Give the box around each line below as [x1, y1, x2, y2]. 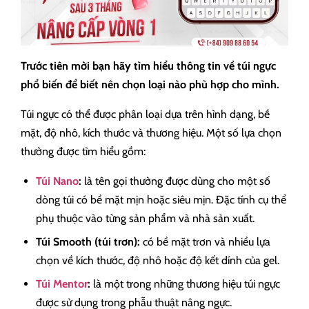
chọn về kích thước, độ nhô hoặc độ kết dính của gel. [36, 253, 279, 267]
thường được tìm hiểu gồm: [21, 144, 146, 158]
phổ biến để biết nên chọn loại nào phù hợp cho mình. [21, 77, 279, 91]
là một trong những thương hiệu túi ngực [90, 277, 280, 290]
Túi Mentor [36, 277, 88, 290]
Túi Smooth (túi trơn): [36, 235, 140, 248]
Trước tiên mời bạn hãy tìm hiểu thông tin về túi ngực [21, 59, 276, 72]
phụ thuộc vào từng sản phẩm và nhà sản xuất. [36, 211, 255, 225]
